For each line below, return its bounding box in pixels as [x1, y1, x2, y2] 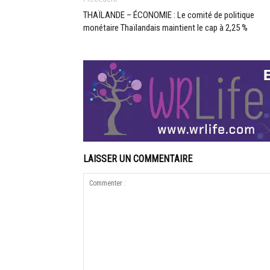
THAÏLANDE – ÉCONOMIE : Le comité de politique [83, 10, 254, 21]
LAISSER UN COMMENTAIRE [83, 153, 192, 165]
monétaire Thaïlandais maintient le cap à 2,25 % [83, 22, 248, 34]
